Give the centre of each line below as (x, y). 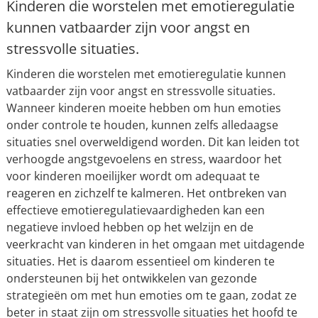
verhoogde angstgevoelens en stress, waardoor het (144, 159)
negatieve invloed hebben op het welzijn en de (130, 227)
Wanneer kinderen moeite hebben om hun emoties (143, 108)
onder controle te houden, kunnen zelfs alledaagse (142, 125)
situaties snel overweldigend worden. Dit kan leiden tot (153, 142)
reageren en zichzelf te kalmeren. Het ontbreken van (146, 193)
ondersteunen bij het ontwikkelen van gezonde (131, 279)
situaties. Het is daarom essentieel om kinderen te (140, 262)
